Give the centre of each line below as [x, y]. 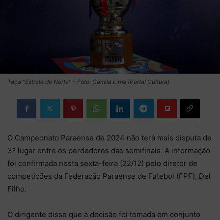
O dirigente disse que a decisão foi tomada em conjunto [104, 214]
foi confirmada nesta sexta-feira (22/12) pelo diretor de [102, 163]
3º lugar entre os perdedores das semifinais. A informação [109, 150]
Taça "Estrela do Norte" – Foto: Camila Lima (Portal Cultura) [88, 82]
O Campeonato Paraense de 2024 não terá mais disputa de [110, 137]
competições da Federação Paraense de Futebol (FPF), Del [109, 176]
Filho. [17, 189]
